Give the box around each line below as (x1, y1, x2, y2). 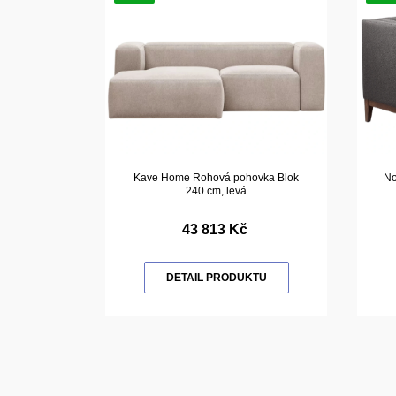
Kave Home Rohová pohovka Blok (133, 171, 299, 184)
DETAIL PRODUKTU (165, 270, 267, 284)
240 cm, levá (186, 184, 247, 197)
